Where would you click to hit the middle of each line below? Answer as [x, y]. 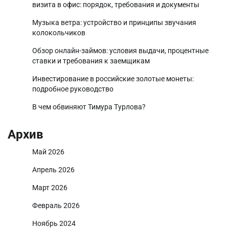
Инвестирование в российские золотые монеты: [113, 79]
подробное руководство [73, 89]
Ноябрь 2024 [54, 224]
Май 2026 [48, 152]
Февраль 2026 [56, 206]
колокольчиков [59, 33]
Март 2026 [50, 188]
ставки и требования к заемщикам [91, 61]
